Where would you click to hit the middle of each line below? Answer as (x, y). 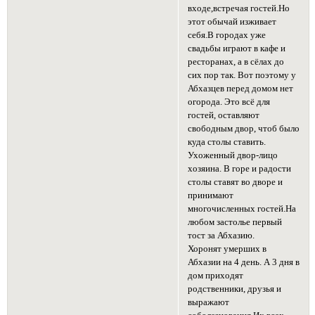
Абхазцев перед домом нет (241, 89)
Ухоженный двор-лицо (233, 156)
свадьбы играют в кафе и (237, 49)
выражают (209, 303)
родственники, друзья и (235, 289)
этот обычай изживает (232, 22)
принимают (211, 196)
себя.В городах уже (227, 36)
